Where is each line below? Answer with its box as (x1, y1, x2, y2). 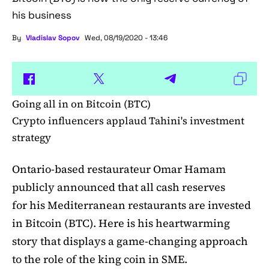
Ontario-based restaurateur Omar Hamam (12, 162, 226, 177)
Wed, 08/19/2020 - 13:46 (85, 33, 168, 43)
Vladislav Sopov (26, 33, 80, 43)
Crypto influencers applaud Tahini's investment (12, 113, 244, 128)
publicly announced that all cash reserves (12, 180, 225, 195)
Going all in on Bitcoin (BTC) (12, 97, 151, 112)
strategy (12, 130, 51, 145)
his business (12, 8, 71, 22)
